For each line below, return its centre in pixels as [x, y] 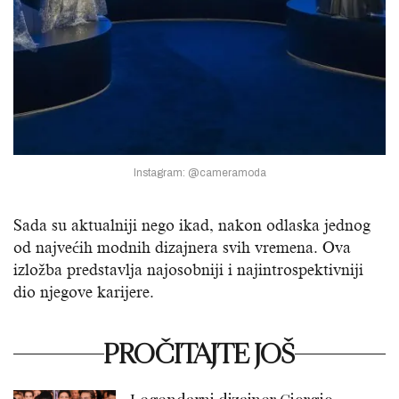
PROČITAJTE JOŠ [199, 353]
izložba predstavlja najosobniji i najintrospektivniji [188, 269]
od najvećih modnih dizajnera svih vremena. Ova [182, 247]
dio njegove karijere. [84, 292]
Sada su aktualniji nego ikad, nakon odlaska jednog [192, 225]
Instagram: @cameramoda [199, 172]
